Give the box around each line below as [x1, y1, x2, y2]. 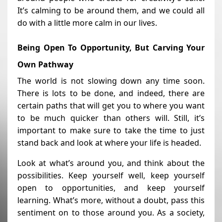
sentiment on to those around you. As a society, [17, 207, 205, 218]
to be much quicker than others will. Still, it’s [17, 112, 205, 123]
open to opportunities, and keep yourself [17, 182, 205, 193]
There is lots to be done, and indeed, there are [17, 87, 205, 99]
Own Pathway [17, 58, 73, 70]
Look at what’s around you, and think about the [17, 157, 205, 168]
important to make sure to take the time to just [17, 124, 205, 136]
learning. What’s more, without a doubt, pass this [17, 194, 205, 206]
